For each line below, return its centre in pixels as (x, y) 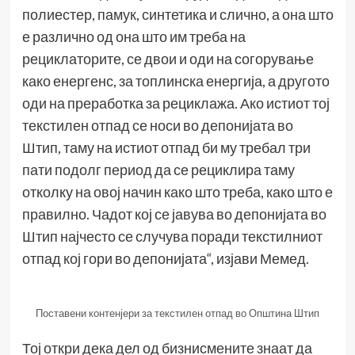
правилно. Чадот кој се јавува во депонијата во (174, 214)
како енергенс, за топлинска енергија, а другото (176, 81)
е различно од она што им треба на (134, 37)
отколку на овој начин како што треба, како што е (177, 192)
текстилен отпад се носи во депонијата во (157, 126)
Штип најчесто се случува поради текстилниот (172, 237)
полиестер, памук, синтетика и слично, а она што (177, 15)
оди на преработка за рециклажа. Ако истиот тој (176, 103)
